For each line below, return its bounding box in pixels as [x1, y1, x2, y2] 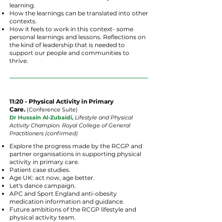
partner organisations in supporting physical [9, 150, 141, 158]
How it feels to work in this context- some [9, 25, 133, 33]
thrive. [9, 57, 28, 64]
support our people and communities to [9, 49, 129, 56]
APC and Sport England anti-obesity [9, 190, 117, 197]
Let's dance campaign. [9, 182, 76, 189]
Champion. [29, 122, 60, 129]
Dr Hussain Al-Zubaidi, [9, 114, 73, 121]
